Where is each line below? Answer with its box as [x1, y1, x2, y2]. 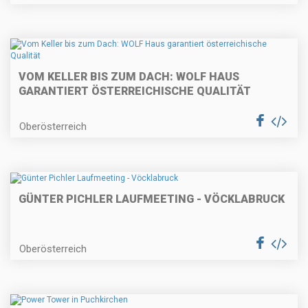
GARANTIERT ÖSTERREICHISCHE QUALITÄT [19, 85, 251, 98]
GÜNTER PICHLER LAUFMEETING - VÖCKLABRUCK [19, 192, 285, 206]
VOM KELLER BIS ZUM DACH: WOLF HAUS [19, 70, 239, 84]
